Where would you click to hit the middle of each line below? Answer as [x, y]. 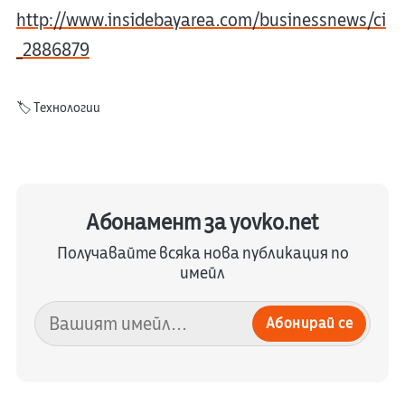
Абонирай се [309, 324]
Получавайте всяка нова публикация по [202, 254]
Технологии [66, 108]
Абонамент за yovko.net [202, 223]
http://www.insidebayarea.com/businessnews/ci [201, 21]
